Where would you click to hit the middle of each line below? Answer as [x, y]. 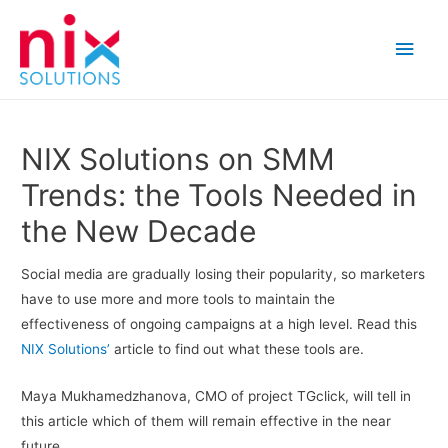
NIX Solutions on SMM [178, 158]
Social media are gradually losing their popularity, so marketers [223, 274]
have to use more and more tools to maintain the [178, 299]
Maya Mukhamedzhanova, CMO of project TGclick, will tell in [216, 396]
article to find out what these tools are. [237, 349]
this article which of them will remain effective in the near [206, 421]
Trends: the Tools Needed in [219, 194]
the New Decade [139, 230]
